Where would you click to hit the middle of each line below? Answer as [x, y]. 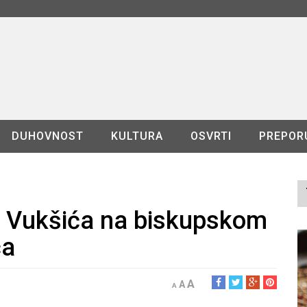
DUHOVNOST [47, 136]
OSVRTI [211, 136]
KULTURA [137, 136]
